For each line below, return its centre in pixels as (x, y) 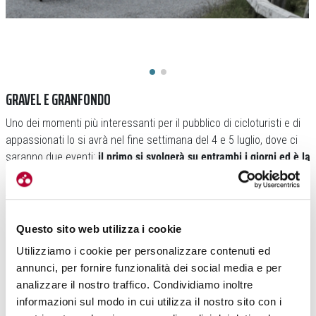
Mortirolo (25, 190)
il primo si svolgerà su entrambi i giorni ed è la (203, 157)
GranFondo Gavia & (239, 174)
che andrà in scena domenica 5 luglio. (133, 190)
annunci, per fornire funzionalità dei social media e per (149, 268)
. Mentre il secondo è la (142, 174)
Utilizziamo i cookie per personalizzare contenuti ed (143, 251)
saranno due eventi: (50, 157)
